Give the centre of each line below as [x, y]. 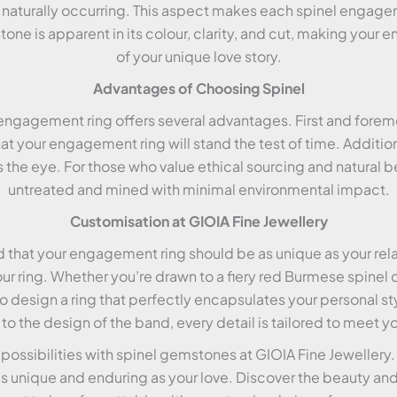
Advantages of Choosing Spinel [198, 88]
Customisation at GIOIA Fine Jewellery [198, 221]
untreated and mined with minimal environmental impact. [198, 189]
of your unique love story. [198, 56]
